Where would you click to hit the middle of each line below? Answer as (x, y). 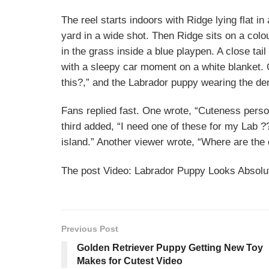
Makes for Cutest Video (130, 261)
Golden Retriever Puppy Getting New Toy (170, 247)
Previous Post (90, 228)
